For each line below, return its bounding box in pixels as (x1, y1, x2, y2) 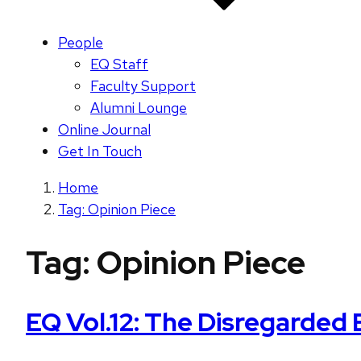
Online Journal (58, 120, 151, 139)
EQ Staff (90, 55, 148, 74)
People (58, 33, 103, 52)
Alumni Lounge (90, 98, 187, 118)
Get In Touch (58, 142, 142, 161)
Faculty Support (90, 77, 196, 96)
